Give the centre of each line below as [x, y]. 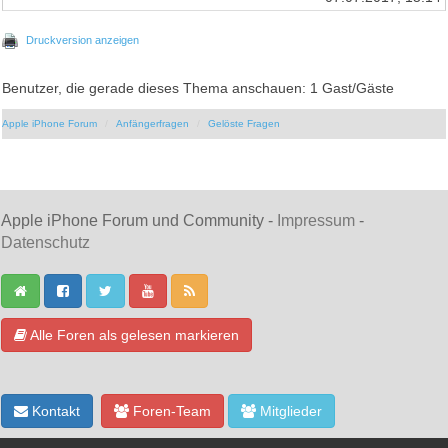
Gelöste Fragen [244, 124]
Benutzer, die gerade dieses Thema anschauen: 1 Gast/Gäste [198, 89]
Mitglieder [289, 411]
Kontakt [54, 411]
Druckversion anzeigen [83, 40]
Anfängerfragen [153, 124]
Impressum [316, 221]
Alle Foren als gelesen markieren [133, 335]
